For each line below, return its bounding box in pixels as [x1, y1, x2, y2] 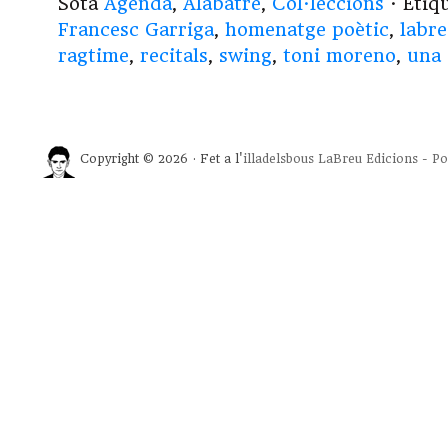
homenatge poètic [225, 19, 389, 41]
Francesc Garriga [58, 19, 214, 41]
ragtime [58, 45, 129, 67]
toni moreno [283, 45, 396, 67]
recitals [140, 45, 208, 67]
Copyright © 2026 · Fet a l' [80, 152, 243, 167]
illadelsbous [243, 152, 314, 167]
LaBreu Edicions [318, 152, 418, 167]
